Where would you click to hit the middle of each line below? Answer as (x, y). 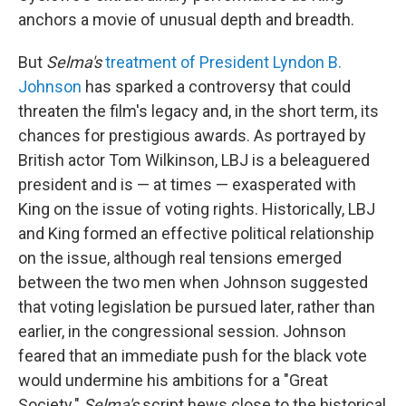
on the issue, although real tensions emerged (180, 258)
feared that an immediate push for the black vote (193, 356)
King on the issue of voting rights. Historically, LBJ (197, 209)
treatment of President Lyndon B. (223, 63)
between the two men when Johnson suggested (193, 283)
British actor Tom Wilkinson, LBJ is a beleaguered (194, 160)
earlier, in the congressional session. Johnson (182, 332)
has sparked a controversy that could (216, 87)
